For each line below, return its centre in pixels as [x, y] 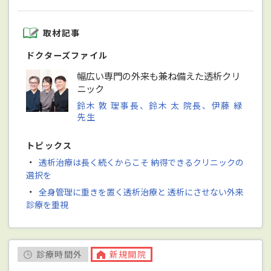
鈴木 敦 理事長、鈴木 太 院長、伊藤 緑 [160, 105]
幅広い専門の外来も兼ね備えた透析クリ [159, 76]
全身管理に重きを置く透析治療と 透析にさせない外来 [141, 191]
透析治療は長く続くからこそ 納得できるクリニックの [141, 162]
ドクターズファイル [67, 55]
